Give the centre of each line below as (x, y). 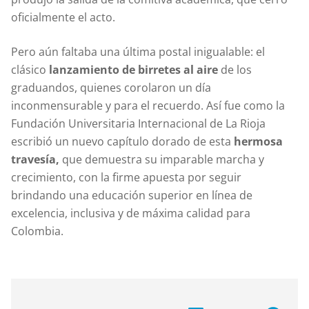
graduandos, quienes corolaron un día (111, 87)
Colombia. (37, 231)
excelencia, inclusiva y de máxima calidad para (131, 213)
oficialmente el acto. (63, 17)
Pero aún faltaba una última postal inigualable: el (138, 51)
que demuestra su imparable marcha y (162, 159)
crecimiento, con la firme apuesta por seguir (126, 177)
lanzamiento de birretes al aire (133, 69)
